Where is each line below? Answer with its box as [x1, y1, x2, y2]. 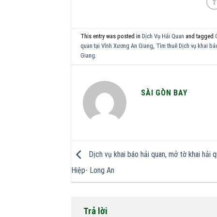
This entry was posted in [80, 32, 142, 40]
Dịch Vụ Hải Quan [142, 32, 185, 40]
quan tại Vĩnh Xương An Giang [80, 42, 154, 49]
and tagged [184, 32, 216, 40]
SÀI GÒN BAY [141, 88, 187, 97]
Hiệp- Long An [71, 165, 114, 175]
